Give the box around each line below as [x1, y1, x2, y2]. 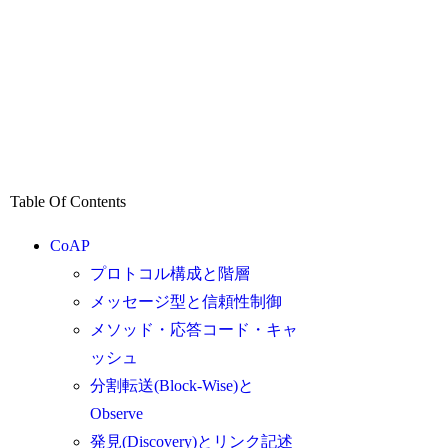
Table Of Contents [10, 193, 127, 211]
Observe [90, 405, 144, 423]
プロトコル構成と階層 [90, 265, 251, 283]
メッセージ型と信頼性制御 [90, 293, 283, 311]
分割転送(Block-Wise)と [90, 377, 255, 395]
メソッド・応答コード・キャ [90, 321, 299, 339]
